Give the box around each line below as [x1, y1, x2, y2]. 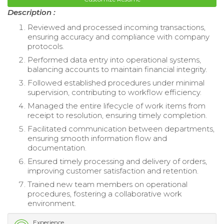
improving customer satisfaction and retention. [27, 165, 198, 175]
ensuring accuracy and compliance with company [27, 31, 209, 41]
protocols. [27, 41, 64, 51]
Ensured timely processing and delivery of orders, [27, 156, 207, 166]
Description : [7, 7, 55, 17]
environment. [27, 198, 76, 208]
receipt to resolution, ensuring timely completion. [27, 110, 207, 120]
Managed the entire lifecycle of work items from [27, 100, 205, 110]
